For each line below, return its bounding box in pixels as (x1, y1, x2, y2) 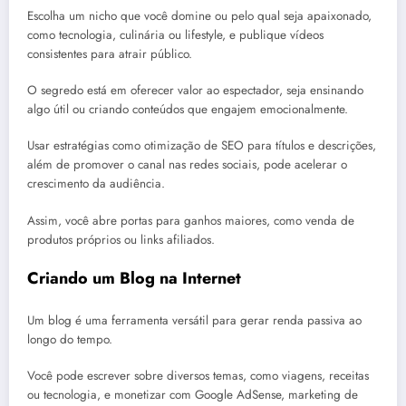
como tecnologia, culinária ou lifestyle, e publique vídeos (27, 26, 324, 44)
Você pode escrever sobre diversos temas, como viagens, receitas (27, 367, 369, 385)
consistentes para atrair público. (27, 45, 192, 63)
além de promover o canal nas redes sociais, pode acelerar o (27, 156, 347, 174)
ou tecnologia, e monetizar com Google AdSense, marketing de (27, 386, 358, 404)
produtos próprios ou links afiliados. (27, 230, 215, 248)
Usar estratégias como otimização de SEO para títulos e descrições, (27, 137, 376, 155)
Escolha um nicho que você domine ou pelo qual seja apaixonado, (27, 7, 372, 25)
